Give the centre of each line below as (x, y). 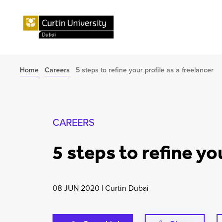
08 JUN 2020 (76, 188)
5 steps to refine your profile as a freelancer (145, 70)
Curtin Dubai (127, 188)
